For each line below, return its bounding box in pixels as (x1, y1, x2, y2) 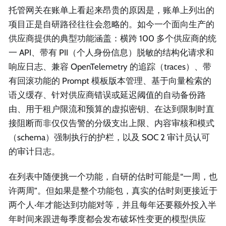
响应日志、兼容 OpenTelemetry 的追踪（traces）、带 (9, 62, 211, 72)
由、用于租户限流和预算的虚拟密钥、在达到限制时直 (9, 104, 214, 115)
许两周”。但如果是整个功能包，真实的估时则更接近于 (9, 185, 217, 196)
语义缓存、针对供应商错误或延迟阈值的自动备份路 (9, 90, 206, 100)
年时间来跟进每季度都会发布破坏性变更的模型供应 (9, 213, 206, 224)
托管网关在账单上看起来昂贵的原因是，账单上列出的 (9, 5, 214, 16)
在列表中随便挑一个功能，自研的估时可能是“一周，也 (9, 171, 217, 182)
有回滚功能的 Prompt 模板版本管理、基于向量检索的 (9, 76, 211, 86)
